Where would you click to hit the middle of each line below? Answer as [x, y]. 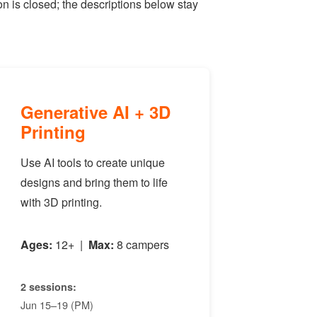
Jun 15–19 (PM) [57, 305]
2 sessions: [49, 287]
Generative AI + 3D [96, 112]
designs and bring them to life [94, 182]
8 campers [142, 244]
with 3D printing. [62, 202]
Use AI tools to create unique [93, 162]
